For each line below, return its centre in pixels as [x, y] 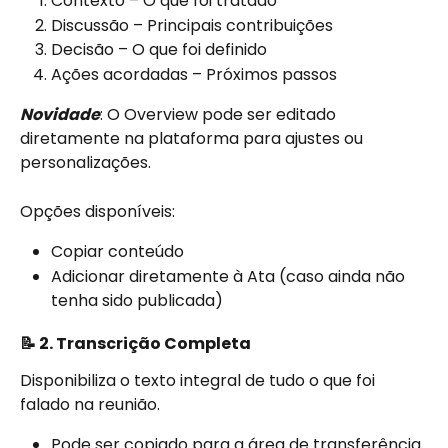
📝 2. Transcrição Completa [135, 343]
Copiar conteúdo [117, 252]
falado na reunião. [90, 404]
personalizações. [85, 163]
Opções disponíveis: [97, 211]
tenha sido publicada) [137, 300]
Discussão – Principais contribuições [192, 25]
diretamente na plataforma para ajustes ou [193, 139]
